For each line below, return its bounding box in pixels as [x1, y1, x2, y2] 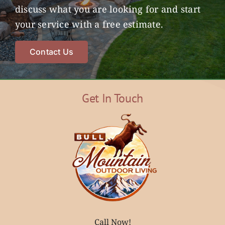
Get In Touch [82, 90, 143, 106]
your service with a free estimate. [15, 18, 164, 31]
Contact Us [29, 47, 74, 57]
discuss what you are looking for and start [15, 3, 201, 16]
